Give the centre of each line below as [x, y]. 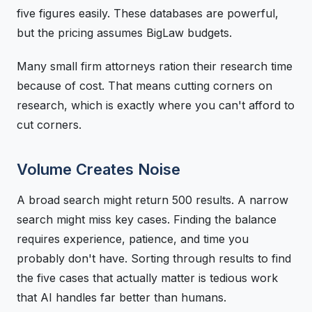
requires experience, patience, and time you [133, 239]
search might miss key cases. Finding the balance [147, 219]
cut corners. [49, 125]
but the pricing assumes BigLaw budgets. [124, 33]
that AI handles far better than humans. [122, 297]
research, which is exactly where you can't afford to [156, 105]
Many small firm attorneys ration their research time [155, 66]
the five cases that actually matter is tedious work [147, 278]
